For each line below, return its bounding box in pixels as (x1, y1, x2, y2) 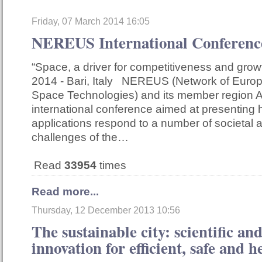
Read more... (32, 185, 99, 198)
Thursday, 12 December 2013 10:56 (32, 205, 180, 216)
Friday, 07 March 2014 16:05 (32, 16, 150, 27)
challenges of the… (32, 131, 129, 144)
